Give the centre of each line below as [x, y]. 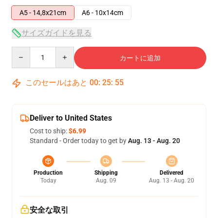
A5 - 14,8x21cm [43, 13]
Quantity [25, 51]
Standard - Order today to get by [79, 141]
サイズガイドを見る [56, 33]
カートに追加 [140, 58]
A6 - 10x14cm [102, 13]
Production [48, 173]
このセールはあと [56, 82]
